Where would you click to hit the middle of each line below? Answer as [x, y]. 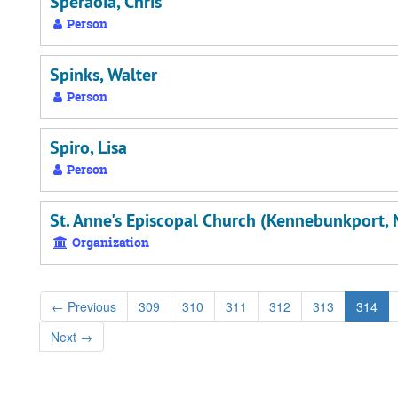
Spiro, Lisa [88, 147]
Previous [90, 306]
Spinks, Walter [103, 75]
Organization [109, 242]
